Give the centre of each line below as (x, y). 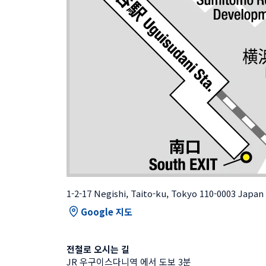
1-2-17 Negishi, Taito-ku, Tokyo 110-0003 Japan (165, 193)
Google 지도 (107, 211)
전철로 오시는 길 (98, 249)
